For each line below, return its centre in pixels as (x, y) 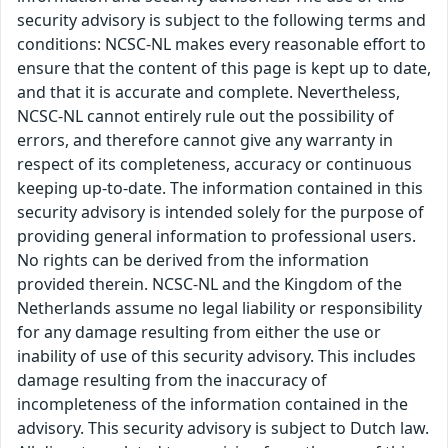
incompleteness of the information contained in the (212, 404)
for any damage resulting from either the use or (199, 332)
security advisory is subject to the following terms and (221, 20)
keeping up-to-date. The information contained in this (220, 188)
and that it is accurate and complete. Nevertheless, (208, 92)
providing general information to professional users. (216, 236)
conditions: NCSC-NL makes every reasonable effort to (221, 44)
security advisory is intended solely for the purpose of (220, 212)
